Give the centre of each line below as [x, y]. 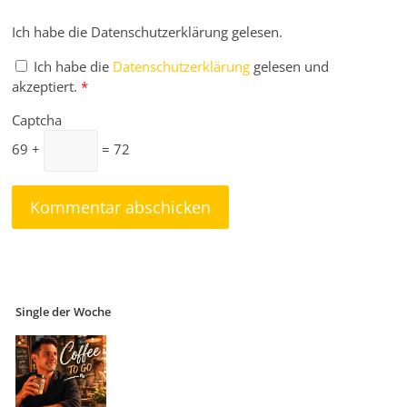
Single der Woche [64, 313]
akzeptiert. [45, 87]
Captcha [37, 120]
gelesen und [292, 67]
